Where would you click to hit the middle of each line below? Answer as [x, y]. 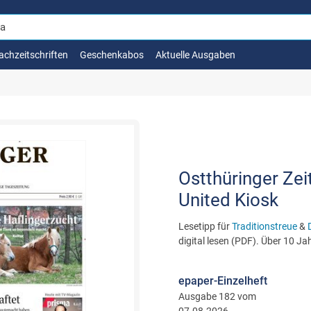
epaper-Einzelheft [222, 281]
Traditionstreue [264, 226]
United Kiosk [228, 200]
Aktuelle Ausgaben [195, 55]
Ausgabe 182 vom [217, 296]
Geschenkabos [112, 55]
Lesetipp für [205, 226]
